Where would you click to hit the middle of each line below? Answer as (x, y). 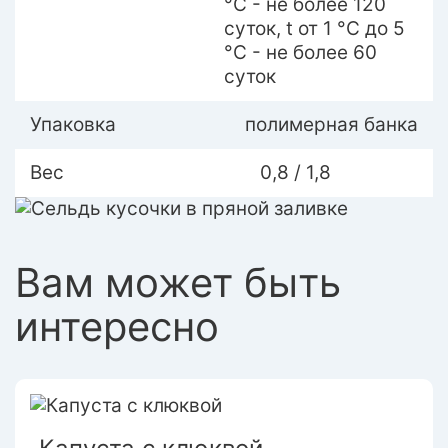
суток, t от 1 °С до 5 (314, 28)
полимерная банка (331, 124)
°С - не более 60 (300, 52)
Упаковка (73, 124)
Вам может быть (178, 282)
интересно (117, 326)
